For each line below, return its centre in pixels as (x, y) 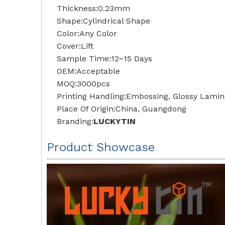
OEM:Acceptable (88, 71)
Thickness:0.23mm (93, 8)
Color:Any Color (87, 33)
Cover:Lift (75, 46)
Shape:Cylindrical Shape (103, 21)
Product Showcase (101, 147)
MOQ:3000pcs (83, 84)
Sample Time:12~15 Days (104, 59)
